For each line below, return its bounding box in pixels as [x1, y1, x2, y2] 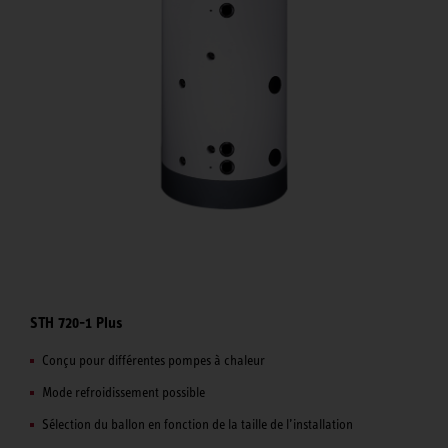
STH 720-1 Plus [30, 312, 123, 332]
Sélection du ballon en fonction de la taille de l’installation [42, 416, 353, 433]
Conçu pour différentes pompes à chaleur [42, 352, 265, 369]
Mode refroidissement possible [42, 384, 205, 401]
